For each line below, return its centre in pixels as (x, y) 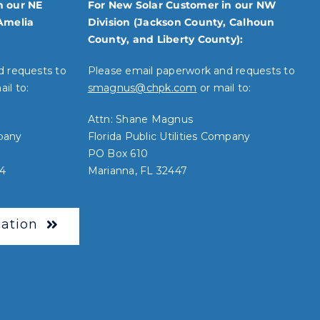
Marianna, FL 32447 (137, 171)
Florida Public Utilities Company (169, 137)
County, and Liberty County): (165, 40)
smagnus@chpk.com (142, 88)
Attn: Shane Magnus (140, 120)
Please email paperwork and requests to (191, 71)
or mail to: (224, 88)
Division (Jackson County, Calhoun (181, 22)
